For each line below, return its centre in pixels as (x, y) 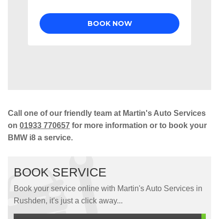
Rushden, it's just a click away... (68, 201)
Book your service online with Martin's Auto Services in (108, 188)
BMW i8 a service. (40, 138)
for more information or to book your (138, 125)
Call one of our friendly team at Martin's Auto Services (107, 113)
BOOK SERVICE (60, 172)
